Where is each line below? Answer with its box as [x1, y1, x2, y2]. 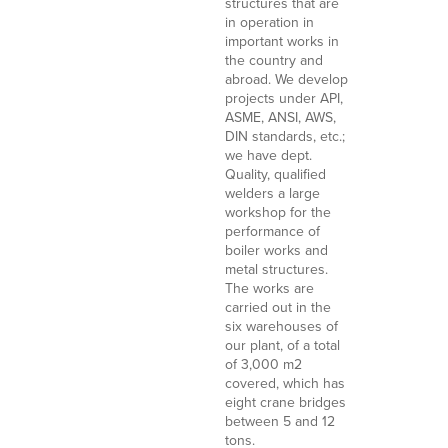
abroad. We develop [225, 69, 349, 90]
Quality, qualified [225, 164, 327, 185]
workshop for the [225, 202, 332, 223]
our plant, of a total [225, 335, 341, 356]
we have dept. [225, 145, 313, 166]
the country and [225, 50, 324, 71]
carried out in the [225, 297, 332, 318]
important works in [225, 31, 340, 52]
